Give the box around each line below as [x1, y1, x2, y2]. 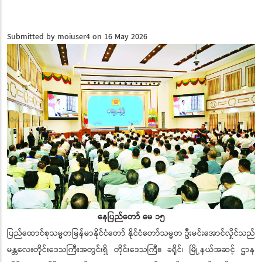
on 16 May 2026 [90, 30, 147, 43]
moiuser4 [57, 30, 90, 43]
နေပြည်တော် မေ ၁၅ [97, 211, 165, 224]
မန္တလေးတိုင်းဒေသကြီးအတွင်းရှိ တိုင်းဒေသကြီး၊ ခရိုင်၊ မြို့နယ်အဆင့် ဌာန [7, 243, 255, 257]
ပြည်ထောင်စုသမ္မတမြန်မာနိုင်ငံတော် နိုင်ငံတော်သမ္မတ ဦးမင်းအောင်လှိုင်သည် [7, 227, 255, 240]
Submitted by [7, 30, 57, 43]
